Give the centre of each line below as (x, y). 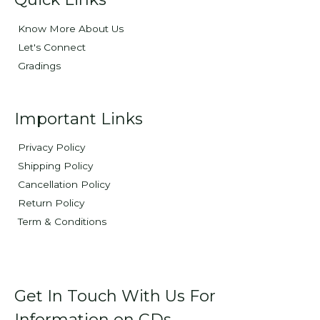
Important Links (79, 118)
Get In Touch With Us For (115, 296)
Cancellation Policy (64, 185)
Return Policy (51, 203)
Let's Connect (52, 47)
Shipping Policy (55, 166)
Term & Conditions (62, 222)
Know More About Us (71, 28)
